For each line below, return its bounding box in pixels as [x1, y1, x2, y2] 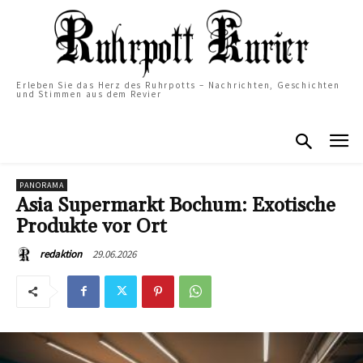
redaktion [40, 246, 82, 261]
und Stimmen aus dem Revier [16, 88, 162, 100]
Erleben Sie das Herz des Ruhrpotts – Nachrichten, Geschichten [16, 79, 340, 91]
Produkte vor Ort [16, 214, 167, 239]
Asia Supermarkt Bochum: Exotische [16, 193, 335, 218]
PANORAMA [19, 179, 64, 190]
